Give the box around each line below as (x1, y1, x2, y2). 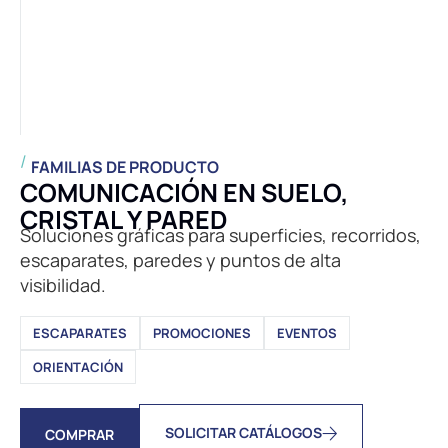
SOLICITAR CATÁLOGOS (165, 423, 322, 442)
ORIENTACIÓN (33, 358, 123, 376)
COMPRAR (45, 425, 114, 444)
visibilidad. (20, 273, 106, 297)
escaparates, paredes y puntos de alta (20, 248, 341, 272)
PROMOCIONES (153, 324, 251, 342)
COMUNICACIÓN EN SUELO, (20, 175, 349, 210)
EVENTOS (277, 324, 337, 342)
